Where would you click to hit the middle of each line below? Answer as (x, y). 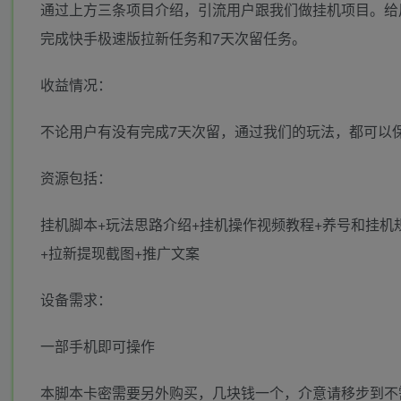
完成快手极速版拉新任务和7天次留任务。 (173, 38)
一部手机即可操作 (98, 346)
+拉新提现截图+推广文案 (120, 253)
